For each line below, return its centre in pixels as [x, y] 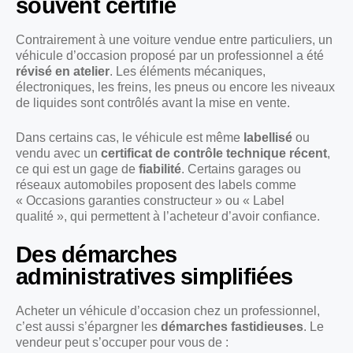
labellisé [268, 138]
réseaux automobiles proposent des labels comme [156, 185]
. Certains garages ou [241, 169]
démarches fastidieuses [232, 327]
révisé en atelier [63, 72]
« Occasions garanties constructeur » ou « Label [150, 201]
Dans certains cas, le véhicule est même [130, 138]
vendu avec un [58, 154]
